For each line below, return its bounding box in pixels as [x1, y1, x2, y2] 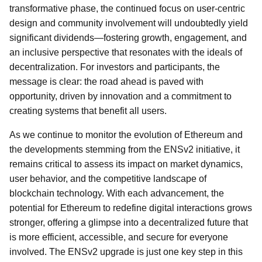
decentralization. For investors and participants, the [9, 62, 220, 72]
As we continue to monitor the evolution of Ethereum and [9, 130, 243, 140]
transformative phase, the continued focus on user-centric [9, 4, 245, 13]
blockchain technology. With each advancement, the [9, 188, 224, 198]
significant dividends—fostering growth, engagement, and [9, 33, 247, 43]
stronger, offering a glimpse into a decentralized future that [9, 218, 248, 227]
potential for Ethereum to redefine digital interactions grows [9, 203, 252, 213]
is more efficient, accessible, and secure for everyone [9, 232, 228, 242]
